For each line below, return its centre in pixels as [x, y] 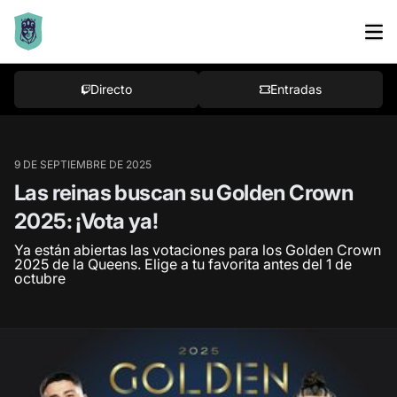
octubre [40, 278]
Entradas [296, 89]
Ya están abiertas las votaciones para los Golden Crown [198, 250]
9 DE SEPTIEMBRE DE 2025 [83, 164]
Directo [111, 89]
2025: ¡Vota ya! [86, 221]
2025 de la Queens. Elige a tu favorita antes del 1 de [183, 264]
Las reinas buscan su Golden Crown [184, 193]
